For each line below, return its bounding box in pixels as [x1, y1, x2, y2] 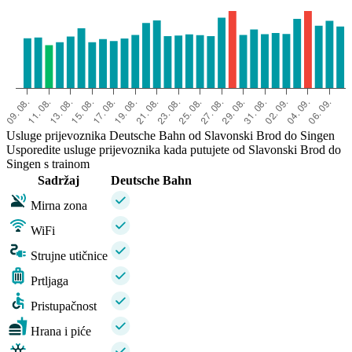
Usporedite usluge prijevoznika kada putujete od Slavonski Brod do [6, 143, 341, 157]
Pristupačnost [31, 299, 97, 313]
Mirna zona [31, 199, 87, 213]
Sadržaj [37, 174, 79, 188]
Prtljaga [31, 274, 68, 288]
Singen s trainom [6, 157, 90, 171]
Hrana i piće [31, 324, 91, 339]
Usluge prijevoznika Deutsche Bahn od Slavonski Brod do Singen [6, 129, 335, 143]
